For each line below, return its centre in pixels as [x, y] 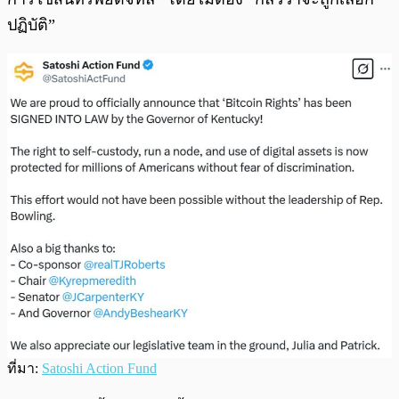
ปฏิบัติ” [31, 25]
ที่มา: [24, 369]
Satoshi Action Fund [99, 369]
